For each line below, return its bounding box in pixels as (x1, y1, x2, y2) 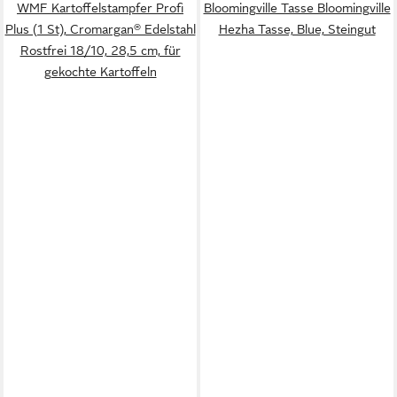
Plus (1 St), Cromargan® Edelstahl (4, 22, 196, 36)
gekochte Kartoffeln (43, 65, 157, 79)
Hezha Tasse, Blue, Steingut (218, 22, 376, 36)
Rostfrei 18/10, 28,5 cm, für (19, 43, 181, 58)
